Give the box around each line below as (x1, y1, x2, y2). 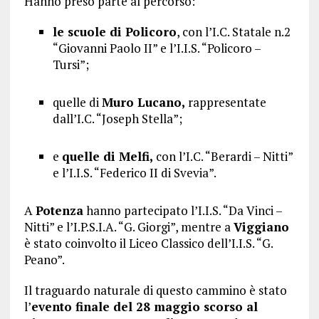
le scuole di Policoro (52, 23, 177, 40)
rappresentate (184, 94, 266, 110)
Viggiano (233, 219, 289, 235)
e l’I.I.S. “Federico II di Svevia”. (52, 164, 216, 181)
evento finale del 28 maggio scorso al (31, 298, 258, 315)
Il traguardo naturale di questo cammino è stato (23, 282, 287, 298)
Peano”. (23, 251, 65, 268)
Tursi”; (52, 56, 89, 73)
